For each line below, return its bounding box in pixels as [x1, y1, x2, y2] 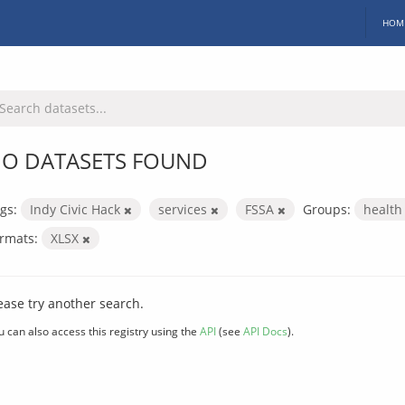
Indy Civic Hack [30, 200, 124, 218]
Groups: [303, 200, 351, 218]
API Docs [243, 323, 287, 338]
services [158, 200, 211, 218]
